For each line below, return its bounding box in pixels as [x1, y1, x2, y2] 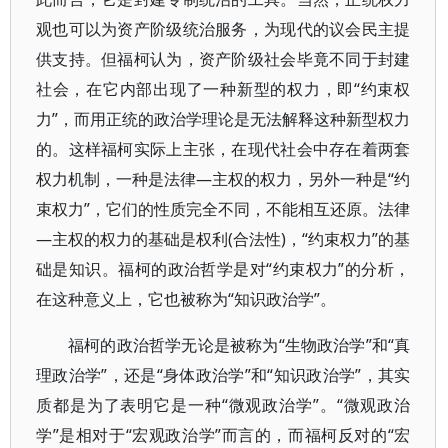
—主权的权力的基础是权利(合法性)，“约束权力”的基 [36, 228, 411, 250]
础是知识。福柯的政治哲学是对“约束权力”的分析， [36, 258, 411, 280]
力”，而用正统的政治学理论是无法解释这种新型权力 [36, 108, 411, 130]
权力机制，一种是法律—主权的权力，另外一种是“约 [36, 168, 411, 190]
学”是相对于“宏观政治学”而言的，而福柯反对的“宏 [36, 424, 411, 446]
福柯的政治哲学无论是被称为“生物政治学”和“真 [68, 334, 411, 356]
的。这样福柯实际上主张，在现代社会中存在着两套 [36, 138, 411, 160]
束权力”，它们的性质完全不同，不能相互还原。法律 [36, 198, 411, 220]
